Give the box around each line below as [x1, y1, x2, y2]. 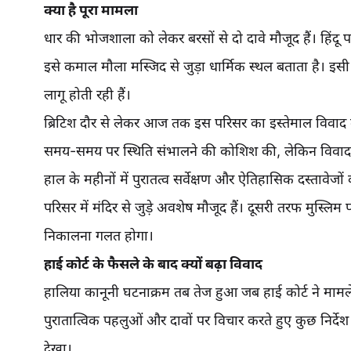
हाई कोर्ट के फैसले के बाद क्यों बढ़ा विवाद [44, 255, 262, 272]
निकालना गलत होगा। [44, 227, 154, 244]
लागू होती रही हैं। [44, 86, 131, 103]
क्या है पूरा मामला [44, 2, 138, 18]
